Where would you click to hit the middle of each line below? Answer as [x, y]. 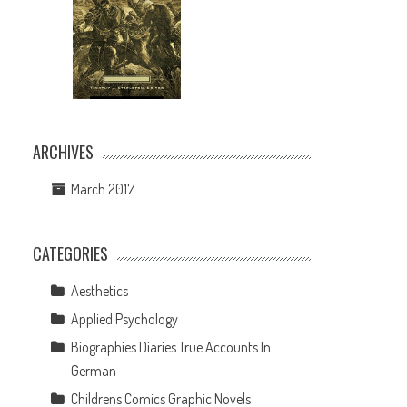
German [94, 370]
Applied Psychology [125, 318]
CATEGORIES [71, 253]
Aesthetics [100, 290]
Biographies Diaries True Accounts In [171, 347]
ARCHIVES [64, 151]
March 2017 [103, 189]
